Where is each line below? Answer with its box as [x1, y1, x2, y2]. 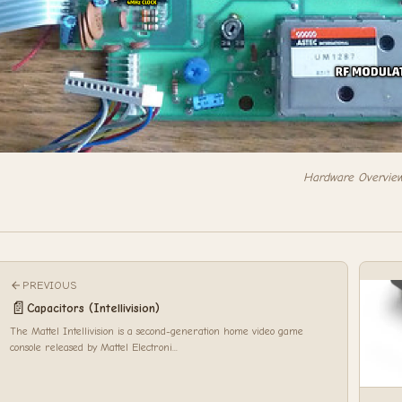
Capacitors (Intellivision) [27, 301, 160, 317]
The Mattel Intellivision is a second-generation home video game [10, 324, 303, 337]
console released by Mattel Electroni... [10, 340, 178, 354]
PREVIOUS [22, 278, 77, 292]
